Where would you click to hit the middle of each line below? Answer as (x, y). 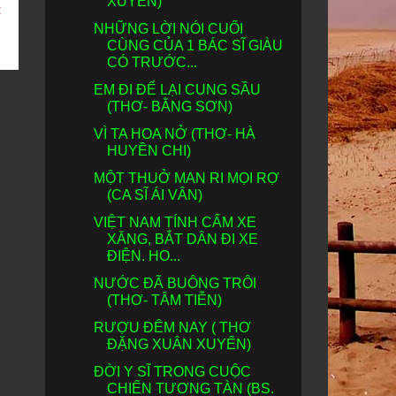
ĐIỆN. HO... (143, 256)
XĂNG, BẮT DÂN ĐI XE (182, 239)
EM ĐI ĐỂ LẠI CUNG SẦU (177, 90)
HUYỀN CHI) (148, 151)
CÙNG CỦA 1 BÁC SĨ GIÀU (194, 46)
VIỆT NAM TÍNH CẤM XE (175, 222)
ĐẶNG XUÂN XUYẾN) (179, 344)
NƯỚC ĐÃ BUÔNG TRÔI (175, 283)
